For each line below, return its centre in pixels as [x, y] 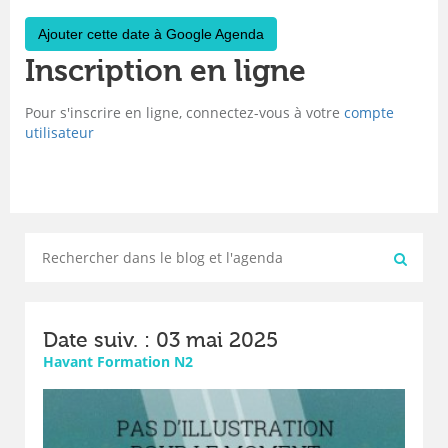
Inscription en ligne [165, 72]
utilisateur [59, 133]
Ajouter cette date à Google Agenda [151, 34]
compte [369, 113]
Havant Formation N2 [118, 362]
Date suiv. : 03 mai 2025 [160, 340]
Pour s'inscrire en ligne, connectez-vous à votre [184, 113]
